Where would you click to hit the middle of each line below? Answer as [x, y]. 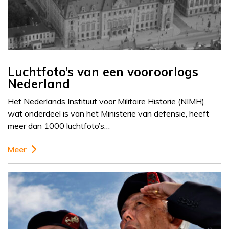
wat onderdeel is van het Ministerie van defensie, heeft [108, 114]
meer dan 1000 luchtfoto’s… [59, 126]
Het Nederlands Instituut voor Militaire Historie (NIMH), [107, 101]
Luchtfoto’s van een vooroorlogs [103, 72]
